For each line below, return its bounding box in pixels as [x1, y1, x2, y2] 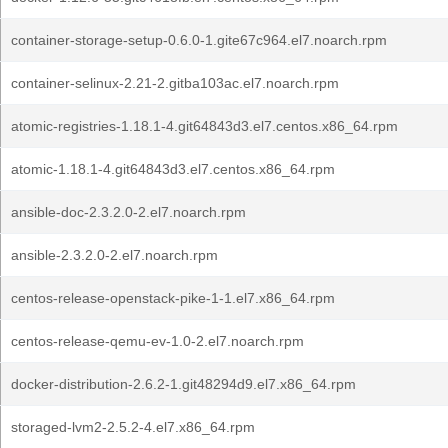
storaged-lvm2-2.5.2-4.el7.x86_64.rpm [11, 419, 255, 435]
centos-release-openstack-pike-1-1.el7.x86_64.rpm [11, 290, 335, 306]
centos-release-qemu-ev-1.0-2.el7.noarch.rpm [11, 333, 304, 349]
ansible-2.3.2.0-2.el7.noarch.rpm [11, 247, 218, 263]
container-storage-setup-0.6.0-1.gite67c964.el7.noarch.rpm [11, 32, 387, 48]
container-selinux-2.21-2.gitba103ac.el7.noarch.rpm [11, 75, 339, 91]
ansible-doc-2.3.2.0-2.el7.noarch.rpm [11, 204, 246, 220]
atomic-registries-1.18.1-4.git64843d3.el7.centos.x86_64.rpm [11, 118, 398, 134]
